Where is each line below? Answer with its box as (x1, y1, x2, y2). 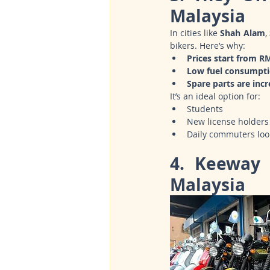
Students (187, 103, 223, 115)
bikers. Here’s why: (170, 40, 245, 52)
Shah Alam (220, 27, 265, 39)
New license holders (187, 116, 269, 128)
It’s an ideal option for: (170, 90, 260, 102)
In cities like (170, 27, 221, 39)
